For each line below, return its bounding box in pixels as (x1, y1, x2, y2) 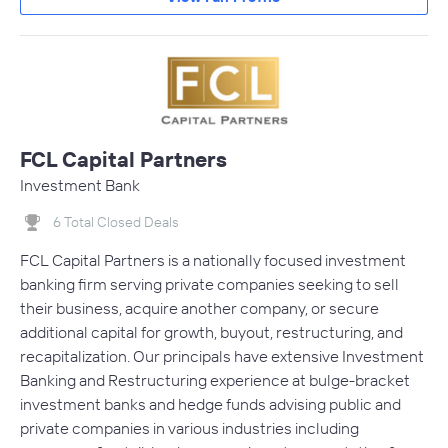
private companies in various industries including (20, 418, 359, 439)
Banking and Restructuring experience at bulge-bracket (20, 370, 410, 391)
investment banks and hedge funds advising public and (20, 394, 401, 415)
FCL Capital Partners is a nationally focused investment (20, 250, 406, 271)
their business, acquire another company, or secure (20, 298, 379, 319)
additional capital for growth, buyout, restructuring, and (20, 322, 403, 343)
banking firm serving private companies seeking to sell (20, 274, 399, 295)
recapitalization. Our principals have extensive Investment (20, 346, 424, 367)
